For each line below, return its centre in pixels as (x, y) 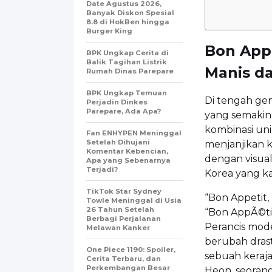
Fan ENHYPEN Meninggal (134, 133)
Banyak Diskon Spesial (130, 12)
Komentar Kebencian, (127, 151)
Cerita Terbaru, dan (124, 258)
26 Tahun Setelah (120, 209)
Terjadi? (102, 169)
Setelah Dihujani (118, 142)
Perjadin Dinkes (117, 102)
